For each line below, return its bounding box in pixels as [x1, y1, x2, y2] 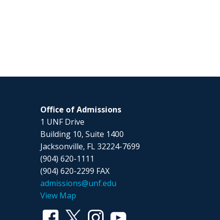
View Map [40, 190, 77, 201]
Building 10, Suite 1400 [40, 129, 124, 140]
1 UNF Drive [40, 116, 85, 128]
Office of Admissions [40, 104, 122, 115]
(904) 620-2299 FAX [40, 165, 110, 177]
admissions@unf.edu [40, 178, 117, 189]
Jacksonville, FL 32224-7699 [40, 141, 140, 152]
